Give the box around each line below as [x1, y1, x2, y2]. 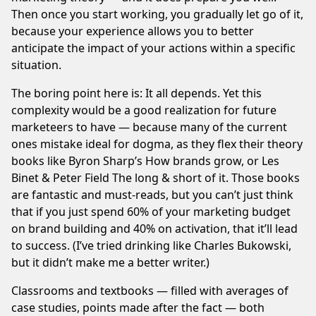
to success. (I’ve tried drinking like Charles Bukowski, [11, 238, 291, 253]
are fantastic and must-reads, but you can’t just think [11, 187, 293, 202]
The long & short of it [112, 170, 226, 186]
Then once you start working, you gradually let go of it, [11, 6, 303, 22]
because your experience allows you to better [11, 23, 254, 39]
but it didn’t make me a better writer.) [11, 255, 209, 270]
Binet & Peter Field [11, 170, 112, 186]
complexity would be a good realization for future [11, 102, 276, 118]
